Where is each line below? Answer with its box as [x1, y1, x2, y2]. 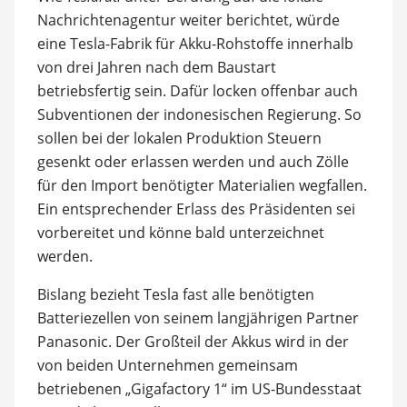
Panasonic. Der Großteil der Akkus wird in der [36, 331, 349, 352]
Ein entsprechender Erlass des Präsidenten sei [36, 198, 355, 219]
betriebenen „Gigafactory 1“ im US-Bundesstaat [36, 378, 362, 399]
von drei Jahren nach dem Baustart [36, 56, 276, 77]
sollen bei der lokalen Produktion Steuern [36, 127, 322, 148]
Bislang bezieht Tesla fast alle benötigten [36, 283, 314, 304]
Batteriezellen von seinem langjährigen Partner [36, 307, 359, 328]
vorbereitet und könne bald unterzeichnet [36, 222, 324, 243]
